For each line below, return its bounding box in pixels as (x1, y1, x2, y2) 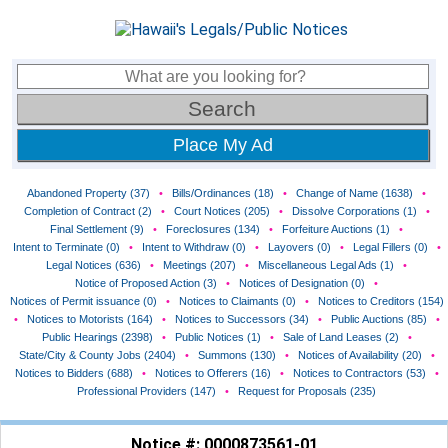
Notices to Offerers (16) (154, 367, 271, 379)
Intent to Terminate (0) (12, 241, 120, 253)
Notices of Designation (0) (239, 277, 365, 289)
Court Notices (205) (173, 205, 270, 217)
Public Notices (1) (174, 331, 261, 343)
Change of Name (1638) (296, 187, 413, 199)
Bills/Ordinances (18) (172, 187, 274, 199)
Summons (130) (197, 349, 276, 361)
